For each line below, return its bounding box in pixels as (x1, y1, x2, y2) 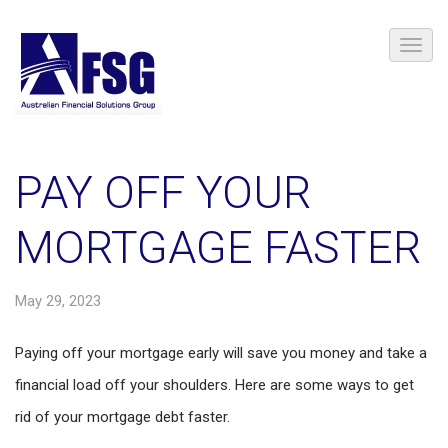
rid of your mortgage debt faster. (15, 408, 230, 426)
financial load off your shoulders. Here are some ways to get (15, 376, 414, 394)
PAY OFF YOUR (15, 166, 311, 219)
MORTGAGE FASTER (15, 221, 421, 274)
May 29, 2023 (15, 292, 101, 310)
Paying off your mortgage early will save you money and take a (15, 344, 427, 362)
